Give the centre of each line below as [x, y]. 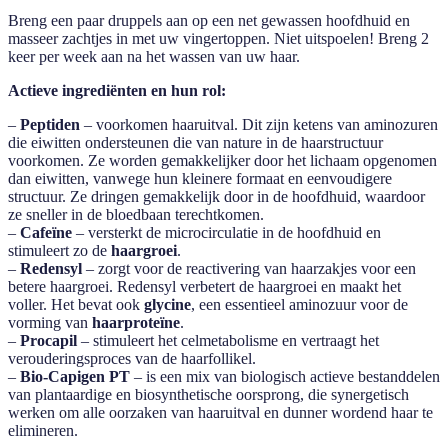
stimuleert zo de [59, 250]
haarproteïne [136, 322]
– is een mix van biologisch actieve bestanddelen [285, 376]
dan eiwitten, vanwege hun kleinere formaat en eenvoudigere [200, 178]
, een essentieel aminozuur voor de [299, 304]
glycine [167, 304]
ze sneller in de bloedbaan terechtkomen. [136, 214]
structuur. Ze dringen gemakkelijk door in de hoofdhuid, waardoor [216, 196]
